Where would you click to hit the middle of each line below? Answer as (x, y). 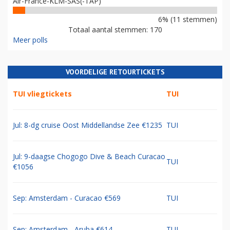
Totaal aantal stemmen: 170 (115, 30)
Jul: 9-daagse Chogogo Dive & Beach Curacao (89, 157)
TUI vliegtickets (42, 94)
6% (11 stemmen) (188, 20)
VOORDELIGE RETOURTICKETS (115, 72)
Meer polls (30, 40)
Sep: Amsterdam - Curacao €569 (67, 198)
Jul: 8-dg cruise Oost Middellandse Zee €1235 (88, 125)
